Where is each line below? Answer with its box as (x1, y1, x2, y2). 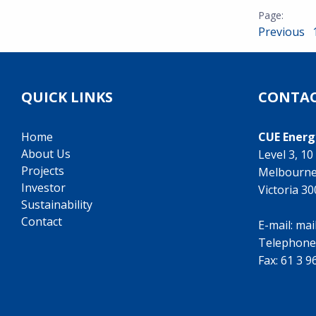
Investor (21, 180, 66, 195)
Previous (258, 24, 308, 39)
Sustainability (21, 197, 92, 212)
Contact (21, 214, 62, 229)
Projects (21, 163, 64, 178)
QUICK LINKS (21, 87, 113, 107)
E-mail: (258, 217, 296, 233)
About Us (21, 146, 71, 162)
